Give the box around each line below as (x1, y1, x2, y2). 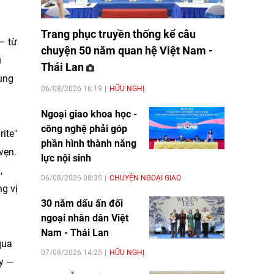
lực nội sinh (41, 152, 91, 164)
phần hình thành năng (41, 137, 136, 149)
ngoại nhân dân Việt (41, 212, 128, 224)
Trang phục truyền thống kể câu (41, 27, 196, 40)
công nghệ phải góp (41, 122, 127, 135)
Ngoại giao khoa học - (41, 108, 137, 120)
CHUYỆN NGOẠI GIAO (109, 173, 181, 182)
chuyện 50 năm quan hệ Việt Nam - (41, 43, 213, 57)
